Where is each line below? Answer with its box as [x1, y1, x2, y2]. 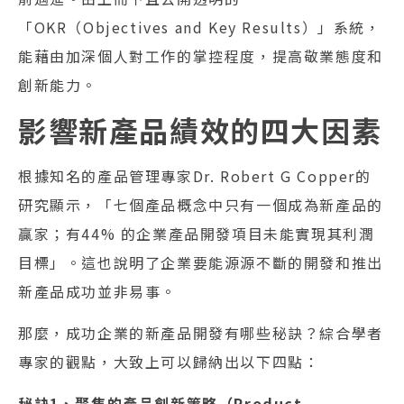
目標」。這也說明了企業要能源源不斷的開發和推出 [18, 251, 383, 273]
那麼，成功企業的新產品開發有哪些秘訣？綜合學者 [18, 321, 383, 344]
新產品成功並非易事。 [18, 280, 178, 302]
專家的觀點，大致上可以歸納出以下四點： [18, 350, 320, 372]
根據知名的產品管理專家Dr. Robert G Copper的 [18, 164, 372, 187]
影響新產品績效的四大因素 [18, 108, 382, 151]
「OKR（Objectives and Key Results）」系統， [18, 16, 381, 39]
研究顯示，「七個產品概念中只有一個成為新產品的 [18, 193, 383, 216]
